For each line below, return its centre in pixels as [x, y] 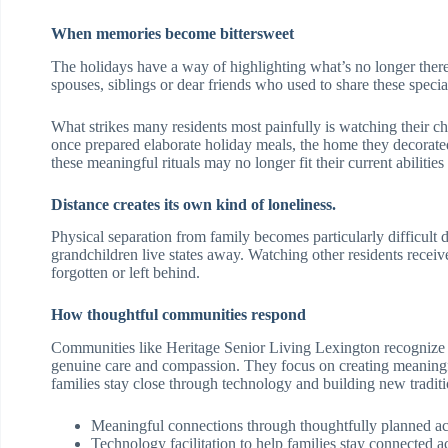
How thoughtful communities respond [178, 315]
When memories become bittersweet [172, 33]
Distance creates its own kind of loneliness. [193, 204]
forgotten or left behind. [125, 273]
